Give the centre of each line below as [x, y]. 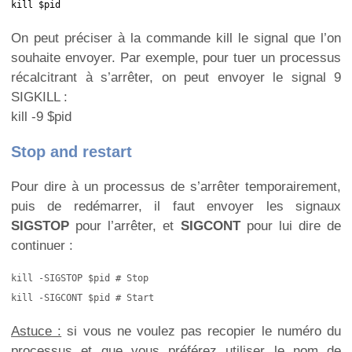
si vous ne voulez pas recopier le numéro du [202, 332]
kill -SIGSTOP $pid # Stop [80, 279]
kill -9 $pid [41, 117]
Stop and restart [71, 151]
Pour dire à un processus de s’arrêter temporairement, [176, 187]
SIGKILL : [39, 97]
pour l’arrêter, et [125, 226]
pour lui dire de [290, 226]
